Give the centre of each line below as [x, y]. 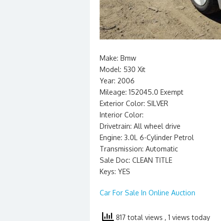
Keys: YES [115, 171]
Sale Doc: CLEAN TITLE [136, 160]
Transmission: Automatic [139, 149]
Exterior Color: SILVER [134, 103]
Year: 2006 [117, 81]
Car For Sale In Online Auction [147, 193]
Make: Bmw [118, 58]
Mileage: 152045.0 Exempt [142, 92]
